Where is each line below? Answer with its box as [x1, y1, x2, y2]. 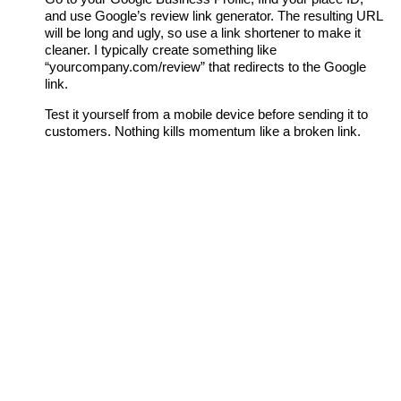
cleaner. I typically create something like [45, 42, 277, 58]
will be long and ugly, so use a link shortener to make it [45, 25, 361, 41]
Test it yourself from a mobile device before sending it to [45, 107, 368, 123]
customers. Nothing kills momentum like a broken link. [45, 124, 361, 140]
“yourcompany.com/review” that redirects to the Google [45, 59, 366, 75]
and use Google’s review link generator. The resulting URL [45, 8, 382, 24]
